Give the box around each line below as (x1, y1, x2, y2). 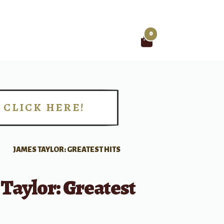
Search (36, 40, 59, 52)
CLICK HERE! (3, 99, 85, 115)
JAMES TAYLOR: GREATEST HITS (13, 145, 121, 153)
